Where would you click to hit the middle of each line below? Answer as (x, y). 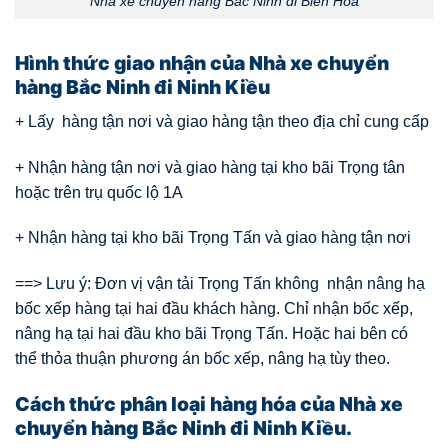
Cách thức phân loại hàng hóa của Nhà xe (209, 403)
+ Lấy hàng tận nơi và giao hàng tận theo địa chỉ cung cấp (222, 121)
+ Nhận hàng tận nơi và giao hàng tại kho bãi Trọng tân (210, 167)
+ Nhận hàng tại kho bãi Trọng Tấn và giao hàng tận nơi (213, 238)
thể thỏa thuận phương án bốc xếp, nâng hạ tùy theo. (202, 359)
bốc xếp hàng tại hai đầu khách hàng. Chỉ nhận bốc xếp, (214, 309)
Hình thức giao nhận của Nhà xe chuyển (202, 63)
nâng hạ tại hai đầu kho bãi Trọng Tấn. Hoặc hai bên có (211, 334)
